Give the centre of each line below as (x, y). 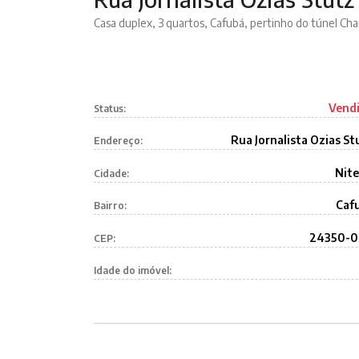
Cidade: (111, 173)
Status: (110, 108)
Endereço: (118, 141)
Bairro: (110, 206)
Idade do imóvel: (133, 271)
